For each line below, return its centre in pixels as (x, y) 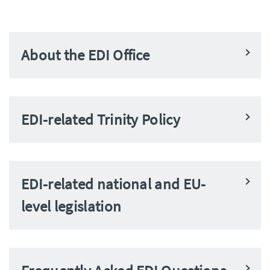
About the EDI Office (85, 55)
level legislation (71, 206)
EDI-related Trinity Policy (101, 119)
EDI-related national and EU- (114, 184)
